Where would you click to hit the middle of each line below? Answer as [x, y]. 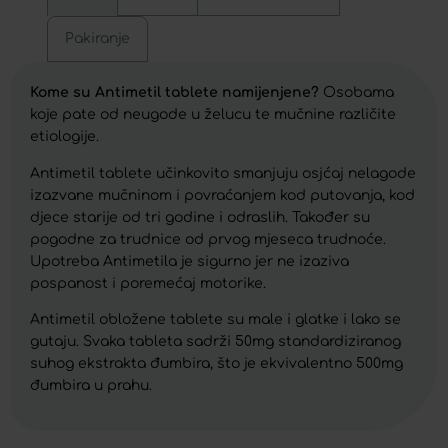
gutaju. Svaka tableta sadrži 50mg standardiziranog [215, 342]
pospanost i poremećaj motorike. [148, 283]
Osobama [358, 93]
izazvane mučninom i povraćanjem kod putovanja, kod [222, 195]
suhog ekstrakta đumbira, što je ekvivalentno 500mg [216, 364]
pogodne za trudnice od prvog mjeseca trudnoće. [208, 239]
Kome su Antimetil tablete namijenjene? [176, 93]
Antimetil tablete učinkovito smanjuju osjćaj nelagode [223, 173]
